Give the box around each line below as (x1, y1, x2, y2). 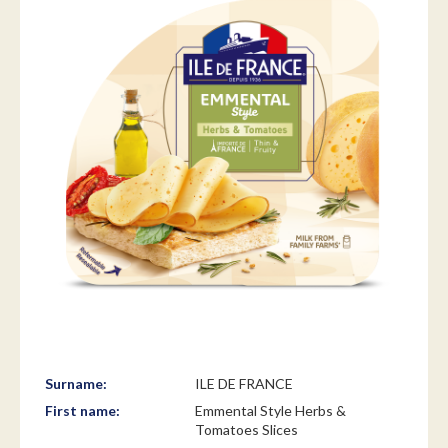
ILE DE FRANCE (195, 375, 293, 392)
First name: (45, 402, 123, 419)
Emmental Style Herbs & (195, 402, 346, 419)
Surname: (45, 375, 110, 392)
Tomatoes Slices (195, 421, 298, 438)
